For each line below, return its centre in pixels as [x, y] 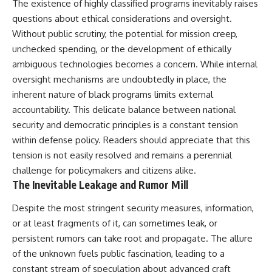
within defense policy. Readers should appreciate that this [131, 140]
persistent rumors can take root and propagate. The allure [132, 238]
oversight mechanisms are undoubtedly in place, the [119, 80]
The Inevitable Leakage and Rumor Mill [100, 185]
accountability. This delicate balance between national [124, 110]
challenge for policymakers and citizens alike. [104, 171]
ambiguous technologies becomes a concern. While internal [135, 64]
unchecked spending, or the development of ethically [122, 49]
